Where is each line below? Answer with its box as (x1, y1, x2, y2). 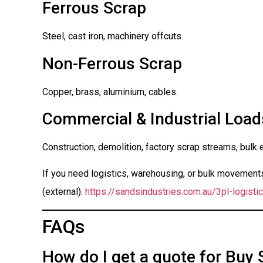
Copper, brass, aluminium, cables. (42, 86, 178, 97)
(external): (42, 186, 85, 198)
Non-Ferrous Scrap (42, 53, 182, 73)
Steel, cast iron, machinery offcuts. (42, 31, 183, 42)
